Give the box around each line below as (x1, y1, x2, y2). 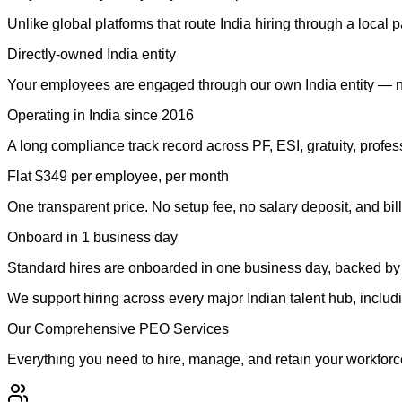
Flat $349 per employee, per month (7, 168, 229, 184)
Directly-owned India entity (7, 46, 176, 62)
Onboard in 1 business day (7, 229, 178, 245)
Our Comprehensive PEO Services (7, 320, 229, 336)
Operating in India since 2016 (7, 107, 194, 123)
